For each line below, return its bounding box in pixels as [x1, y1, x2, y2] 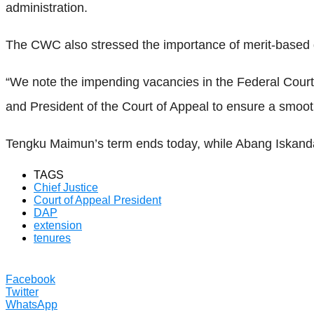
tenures [34, 231, 71, 244]
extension [34, 219, 82, 231]
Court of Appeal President [34, 193, 161, 206]
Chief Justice [34, 181, 98, 193]
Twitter [6, 285, 39, 298]
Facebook [6, 273, 55, 285]
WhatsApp [6, 298, 57, 310]
